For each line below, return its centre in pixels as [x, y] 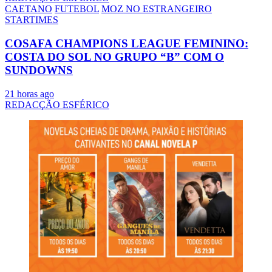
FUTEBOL [77, 9]
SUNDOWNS [39, 70]
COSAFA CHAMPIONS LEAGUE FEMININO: [127, 43]
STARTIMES [32, 20]
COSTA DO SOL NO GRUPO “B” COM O [114, 56]
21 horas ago [29, 93]
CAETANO [29, 9]
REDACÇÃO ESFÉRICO [57, 104]
